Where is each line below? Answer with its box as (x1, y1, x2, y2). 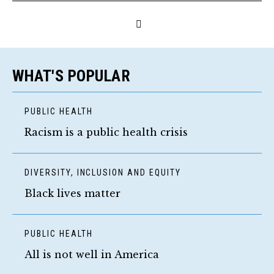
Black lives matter (24, 187, 120, 199)
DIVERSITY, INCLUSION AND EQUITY (24, 167, 181, 177)
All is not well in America (24, 248, 159, 261)
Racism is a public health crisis (24, 125, 188, 138)
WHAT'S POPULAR (12, 66, 131, 85)
